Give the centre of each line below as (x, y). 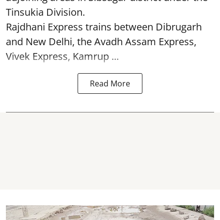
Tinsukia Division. (45, 12)
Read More (110, 83)
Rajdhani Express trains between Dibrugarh (104, 27)
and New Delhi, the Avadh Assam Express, (101, 41)
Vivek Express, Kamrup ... (62, 56)
